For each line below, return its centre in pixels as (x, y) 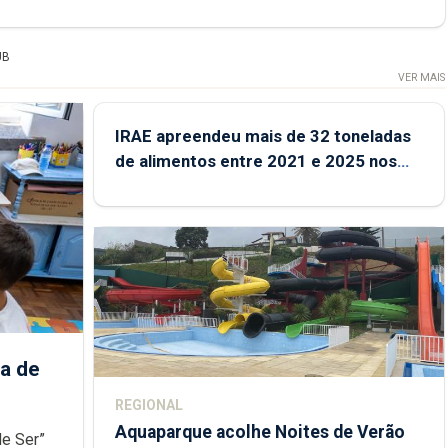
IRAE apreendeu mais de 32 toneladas (262, 135)
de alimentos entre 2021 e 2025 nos (255, 160)
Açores (143, 185)
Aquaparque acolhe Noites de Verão (259, 431)
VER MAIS (421, 77)
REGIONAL (148, 404)
